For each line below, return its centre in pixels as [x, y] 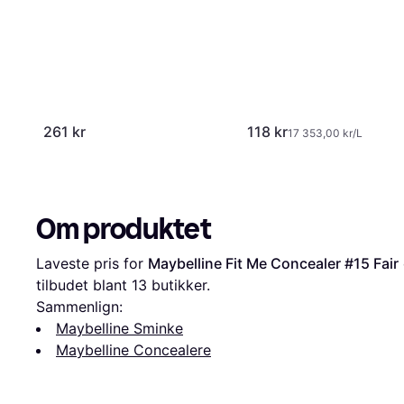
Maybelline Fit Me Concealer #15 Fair [273, 264]
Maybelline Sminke [119, 329]
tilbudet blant [84, 285]
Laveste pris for [92, 264]
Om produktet [124, 230]
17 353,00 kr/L [325, 133]
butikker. [179, 285]
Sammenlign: [79, 307]
